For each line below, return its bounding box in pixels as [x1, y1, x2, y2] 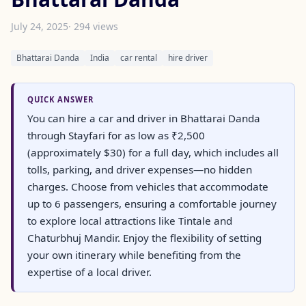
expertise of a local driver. [27, 264, 152, 279]
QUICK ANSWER [27, 94, 94, 105]
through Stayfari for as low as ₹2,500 [27, 128, 205, 142]
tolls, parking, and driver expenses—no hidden [27, 162, 252, 176]
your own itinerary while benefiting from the [27, 247, 241, 262]
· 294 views [68, 20, 118, 33]
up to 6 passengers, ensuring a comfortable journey [27, 196, 277, 210]
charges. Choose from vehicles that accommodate [27, 179, 268, 193]
